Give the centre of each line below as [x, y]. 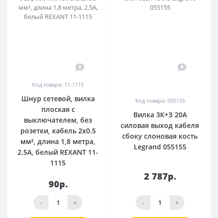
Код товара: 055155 [160, 101]
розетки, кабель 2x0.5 [58, 131]
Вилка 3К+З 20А [160, 115]
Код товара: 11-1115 [58, 85]
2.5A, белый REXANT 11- [58, 152]
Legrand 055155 [160, 147]
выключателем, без [58, 120]
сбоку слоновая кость [160, 136]
